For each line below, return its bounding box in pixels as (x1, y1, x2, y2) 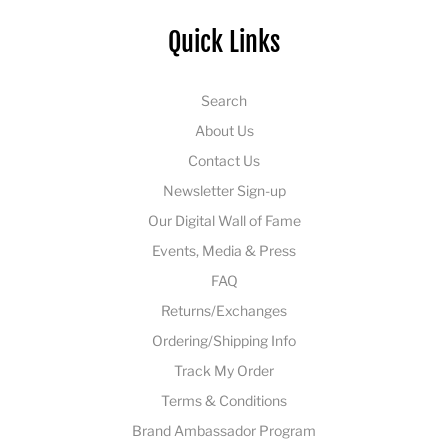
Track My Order (174, 361, 274, 379)
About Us (194, 121, 254, 139)
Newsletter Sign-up (162, 181, 286, 199)
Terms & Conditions (161, 391, 287, 409)
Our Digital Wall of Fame (147, 211, 301, 229)
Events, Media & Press (152, 241, 296, 259)
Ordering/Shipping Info (152, 331, 296, 349)
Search (201, 91, 247, 109)
